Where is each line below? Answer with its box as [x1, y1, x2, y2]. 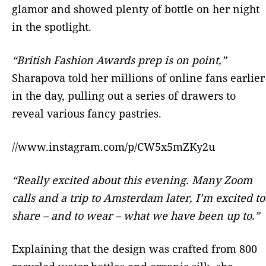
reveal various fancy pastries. [12, 106, 161, 121]
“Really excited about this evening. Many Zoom [12, 172, 252, 187]
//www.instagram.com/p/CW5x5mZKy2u [12, 139, 215, 154]
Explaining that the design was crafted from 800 [12, 241, 257, 256]
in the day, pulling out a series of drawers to [12, 88, 236, 103]
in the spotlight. [12, 19, 91, 34]
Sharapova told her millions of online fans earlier [12, 70, 265, 85]
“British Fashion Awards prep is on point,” [12, 52, 226, 67]
